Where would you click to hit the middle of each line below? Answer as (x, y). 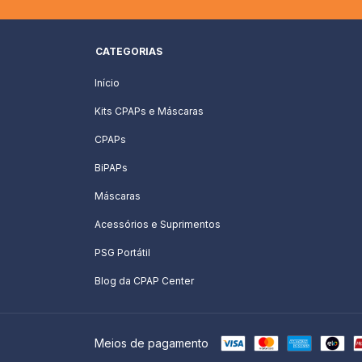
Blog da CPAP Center (144, 280)
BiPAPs (111, 167)
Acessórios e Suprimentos (158, 224)
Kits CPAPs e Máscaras (149, 111)
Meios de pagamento (152, 343)
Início (107, 82)
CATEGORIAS (129, 51)
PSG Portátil (122, 252)
